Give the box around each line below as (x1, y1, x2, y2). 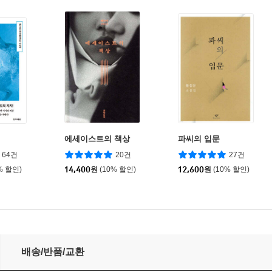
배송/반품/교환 (21, 246, 84, 257)
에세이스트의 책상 (64, 134, 130, 144)
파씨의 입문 (178, 134, 220, 144)
